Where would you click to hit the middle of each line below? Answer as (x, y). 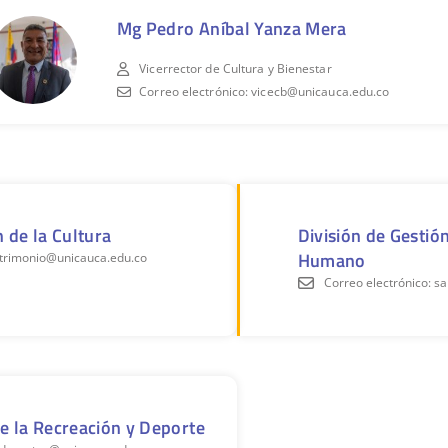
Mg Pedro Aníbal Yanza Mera (231, 29)
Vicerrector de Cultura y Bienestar (235, 69)
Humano (331, 260)
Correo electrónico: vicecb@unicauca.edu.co (264, 92)
